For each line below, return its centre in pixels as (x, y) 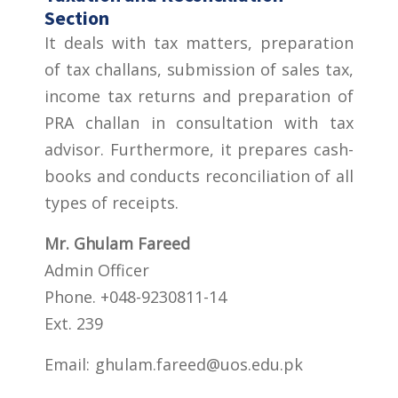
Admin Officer (97, 270)
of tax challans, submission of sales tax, (199, 69)
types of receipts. (111, 202)
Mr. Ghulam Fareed (119, 243)
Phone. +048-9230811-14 (135, 296)
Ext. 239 (74, 323)
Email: (70, 364)
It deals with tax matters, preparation (199, 42)
